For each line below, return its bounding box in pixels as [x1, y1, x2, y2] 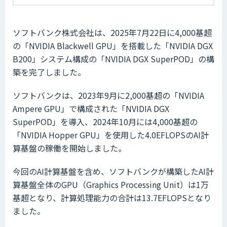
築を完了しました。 [13, 65, 86, 78]
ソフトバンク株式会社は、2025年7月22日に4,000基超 [13, 26, 212, 39]
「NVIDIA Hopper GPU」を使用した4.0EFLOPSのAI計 [13, 128, 209, 141]
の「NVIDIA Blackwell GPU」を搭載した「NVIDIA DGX [13, 39, 213, 52]
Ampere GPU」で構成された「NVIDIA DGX [13, 102, 169, 115]
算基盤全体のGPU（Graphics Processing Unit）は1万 [13, 178, 209, 191]
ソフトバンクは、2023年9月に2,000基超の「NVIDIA [13, 89, 204, 101]
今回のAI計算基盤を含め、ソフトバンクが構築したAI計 [13, 165, 214, 177]
